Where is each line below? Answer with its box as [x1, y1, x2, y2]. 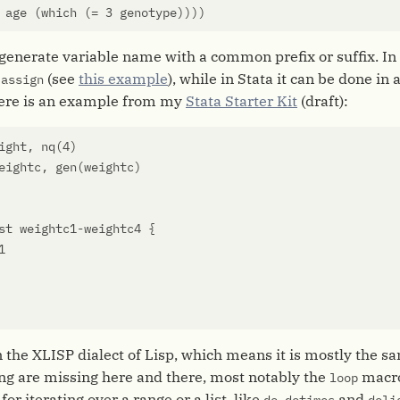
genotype [120, 4, 177, 21]
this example [79, 70, 168, 87]
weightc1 [20, 221, 77, 237]
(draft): [297, 92, 348, 110]
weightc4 [84, 221, 141, 237]
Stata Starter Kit [186, 92, 297, 110]
